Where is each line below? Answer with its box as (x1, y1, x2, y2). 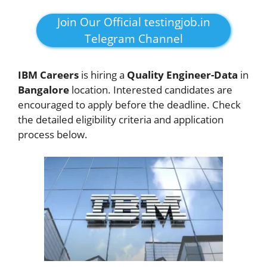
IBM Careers (18, 67, 79, 82)
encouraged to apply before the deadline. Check (18, 97, 241, 111)
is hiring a (79, 67, 127, 82)
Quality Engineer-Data (127, 67, 238, 82)
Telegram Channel (84, 30, 183, 46)
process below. (18, 127, 88, 141)
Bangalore (18, 82, 69, 97)
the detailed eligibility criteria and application (18, 112, 223, 126)
